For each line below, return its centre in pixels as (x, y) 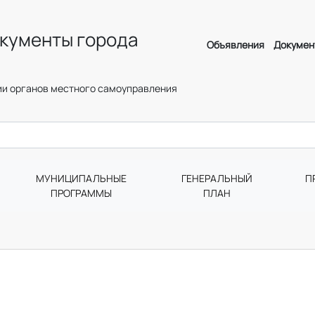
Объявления (235, 45)
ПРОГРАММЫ (81, 193)
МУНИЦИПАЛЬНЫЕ (81, 178)
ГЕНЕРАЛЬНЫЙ (217, 178)
